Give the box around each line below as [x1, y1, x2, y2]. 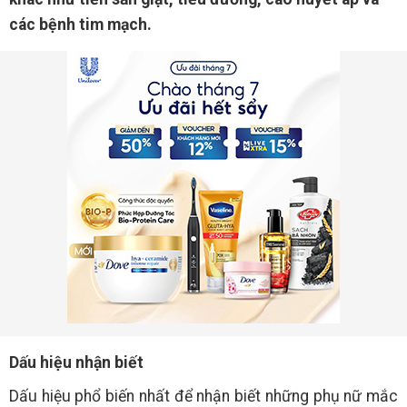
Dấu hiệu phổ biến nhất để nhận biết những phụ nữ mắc [9, 387, 398, 405]
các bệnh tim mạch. [9, 15, 152, 34]
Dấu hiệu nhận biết [9, 353, 144, 372]
